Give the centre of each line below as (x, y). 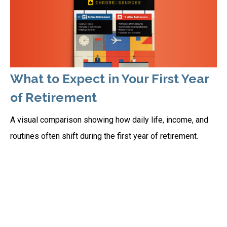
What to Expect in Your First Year (109, 79)
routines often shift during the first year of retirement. (104, 136)
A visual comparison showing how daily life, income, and (109, 120)
